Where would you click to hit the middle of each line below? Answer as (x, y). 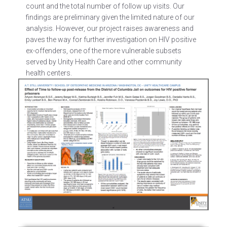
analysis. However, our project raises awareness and (109, 28)
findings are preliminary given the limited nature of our (110, 17)
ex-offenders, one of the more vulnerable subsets (103, 51)
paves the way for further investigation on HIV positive (111, 40)
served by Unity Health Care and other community (104, 62)
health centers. (49, 73)
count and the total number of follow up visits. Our (105, 6)
